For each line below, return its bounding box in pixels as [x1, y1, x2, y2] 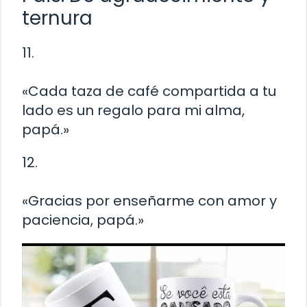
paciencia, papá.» [22, 210, 144, 230]
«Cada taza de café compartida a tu [22, 82, 276, 101]
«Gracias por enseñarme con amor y [22, 191, 277, 211]
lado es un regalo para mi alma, [22, 101, 245, 121]
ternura [22, 5, 93, 32]
